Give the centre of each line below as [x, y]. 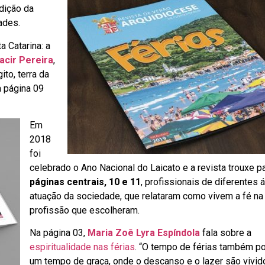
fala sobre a [227, 233]
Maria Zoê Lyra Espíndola [144, 233]
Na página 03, [59, 233]
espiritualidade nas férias [82, 247]
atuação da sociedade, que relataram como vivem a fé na [146, 196]
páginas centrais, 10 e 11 [85, 182]
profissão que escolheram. [85, 210]
